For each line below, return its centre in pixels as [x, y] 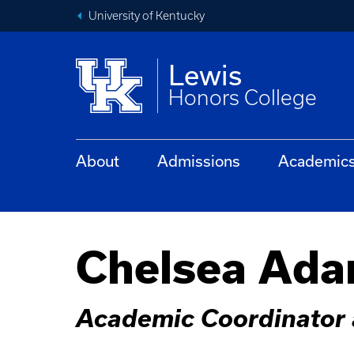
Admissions [199, 161]
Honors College [243, 98]
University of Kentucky [147, 16]
